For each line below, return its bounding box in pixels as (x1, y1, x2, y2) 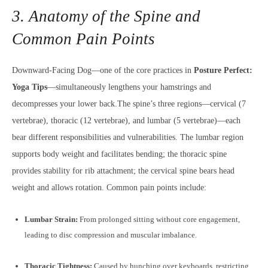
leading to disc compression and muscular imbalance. (25, 230, 197, 239)
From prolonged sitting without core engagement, (78, 215, 240, 224)
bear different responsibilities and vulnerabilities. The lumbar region (12, 133, 243, 142)
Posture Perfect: (194, 66, 252, 75)
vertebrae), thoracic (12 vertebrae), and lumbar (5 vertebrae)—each (12, 116, 240, 125)
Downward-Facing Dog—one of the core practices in (12, 66, 194, 75)
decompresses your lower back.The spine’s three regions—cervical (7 (12, 99, 246, 108)
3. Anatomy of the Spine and (12, 7, 200, 25)
